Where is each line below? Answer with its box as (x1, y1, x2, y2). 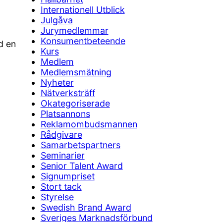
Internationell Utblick (40, 4, 125, 15)
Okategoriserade (40, 98, 110, 109)
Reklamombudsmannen (40, 119, 137, 130)
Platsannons (40, 109, 90, 119)
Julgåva (40, 15, 73, 26)
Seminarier (40, 150, 85, 161)
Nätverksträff (40, 88, 95, 99)
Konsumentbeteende (40, 36, 125, 47)
